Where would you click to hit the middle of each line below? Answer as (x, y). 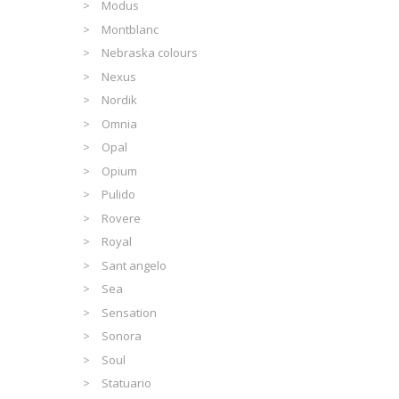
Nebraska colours (150, 53)
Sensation (130, 312)
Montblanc (130, 29)
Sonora (122, 336)
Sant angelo (134, 265)
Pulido (119, 195)
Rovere (122, 218)
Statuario (127, 383)
